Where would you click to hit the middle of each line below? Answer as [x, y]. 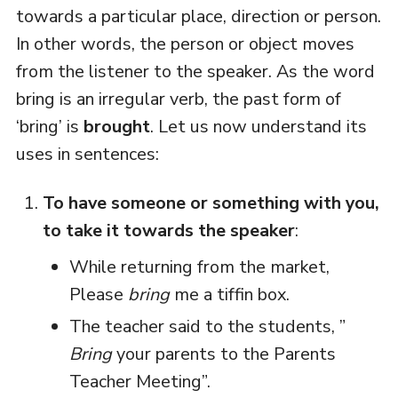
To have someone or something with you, [211, 203]
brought [116, 126]
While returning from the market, [199, 267]
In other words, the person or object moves [185, 44]
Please [98, 294]
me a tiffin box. [229, 294]
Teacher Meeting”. [139, 381]
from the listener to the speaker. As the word [195, 71]
